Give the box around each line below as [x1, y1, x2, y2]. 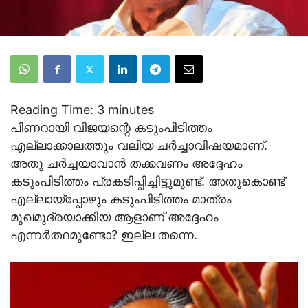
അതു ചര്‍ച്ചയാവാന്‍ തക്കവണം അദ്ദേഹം [10, 156, 243, 171]
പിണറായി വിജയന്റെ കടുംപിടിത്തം [10, 120, 212, 135]
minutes [108, 102, 154, 118]
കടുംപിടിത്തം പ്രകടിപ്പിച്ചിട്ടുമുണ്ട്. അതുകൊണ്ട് [10, 174, 285, 189]
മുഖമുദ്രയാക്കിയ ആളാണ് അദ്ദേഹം [10, 210, 219, 225]
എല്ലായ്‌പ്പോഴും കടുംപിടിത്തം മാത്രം [10, 192, 232, 207]
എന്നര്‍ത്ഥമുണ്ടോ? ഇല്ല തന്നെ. [10, 228, 197, 243]
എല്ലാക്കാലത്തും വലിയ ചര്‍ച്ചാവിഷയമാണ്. [10, 138, 267, 153]
